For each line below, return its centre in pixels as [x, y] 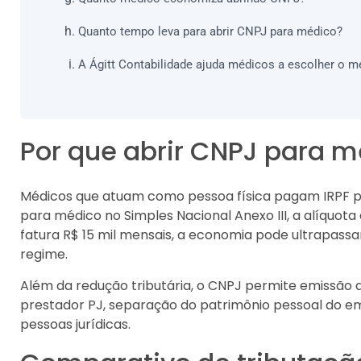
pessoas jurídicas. [75, 324]
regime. [44, 255]
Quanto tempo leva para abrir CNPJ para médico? [210, 32]
